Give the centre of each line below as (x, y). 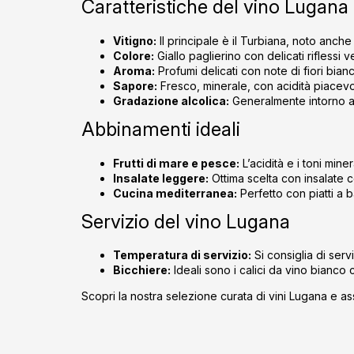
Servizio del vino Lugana (186, 221)
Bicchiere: (142, 270)
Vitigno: (135, 40)
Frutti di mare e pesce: (176, 163)
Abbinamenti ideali (161, 129)
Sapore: (135, 85)
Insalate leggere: (161, 178)
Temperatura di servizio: (182, 255)
